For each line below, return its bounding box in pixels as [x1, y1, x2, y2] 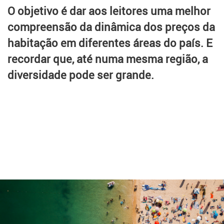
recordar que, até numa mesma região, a [7, 51, 208, 66]
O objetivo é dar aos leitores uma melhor [7, 3, 210, 18]
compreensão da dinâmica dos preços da [7, 19, 215, 34]
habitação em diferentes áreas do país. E [7, 35, 212, 50]
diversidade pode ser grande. [7, 67, 154, 82]
